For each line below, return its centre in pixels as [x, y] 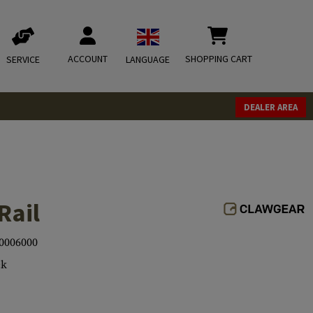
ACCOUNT [88, 59]
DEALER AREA [271, 107]
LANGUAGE [148, 59]
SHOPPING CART [219, 59]
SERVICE [23, 59]
